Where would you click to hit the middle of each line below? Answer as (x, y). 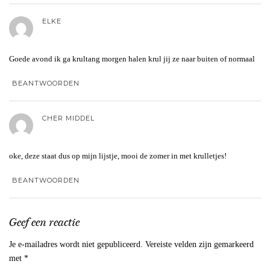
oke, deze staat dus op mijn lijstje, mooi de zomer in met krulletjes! (118, 155)
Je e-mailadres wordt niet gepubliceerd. (76, 244)
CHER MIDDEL (68, 118)
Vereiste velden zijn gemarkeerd (199, 244)
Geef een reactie (44, 222)
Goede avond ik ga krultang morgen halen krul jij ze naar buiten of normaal (132, 58)
